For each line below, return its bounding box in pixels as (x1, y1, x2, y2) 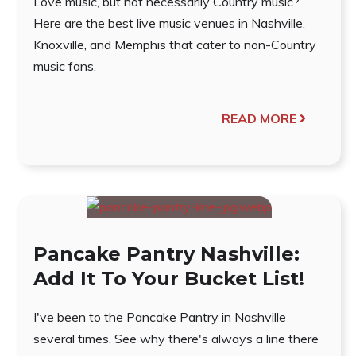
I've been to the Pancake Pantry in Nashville (33, 309, 286, 326)
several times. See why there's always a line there (33, 331, 319, 347)
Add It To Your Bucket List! (33, 267, 304, 291)
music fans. (33, 57, 96, 74)
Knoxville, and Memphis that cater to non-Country (33, 36, 316, 52)
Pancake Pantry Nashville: (33, 242, 300, 266)
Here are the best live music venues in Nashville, (33, 14, 305, 31)
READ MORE (221, 110, 296, 126)
